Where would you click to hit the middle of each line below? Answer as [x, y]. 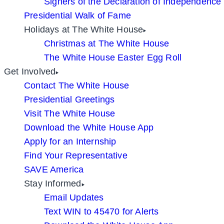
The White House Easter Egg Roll [113, 57]
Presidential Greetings [69, 99]
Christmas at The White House [107, 43]
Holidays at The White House [84, 29]
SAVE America [54, 169]
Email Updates [74, 197]
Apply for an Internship [70, 141]
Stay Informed [53, 183]
